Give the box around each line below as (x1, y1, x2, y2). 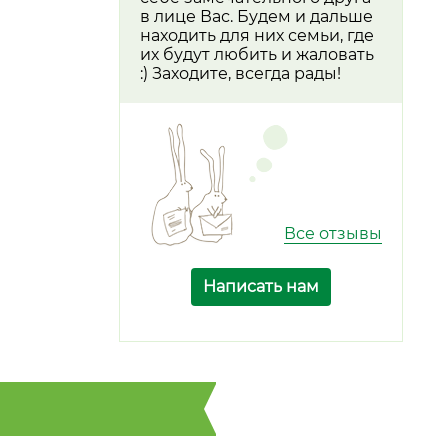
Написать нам (203, 277, 319, 297)
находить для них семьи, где (140, 26, 374, 46)
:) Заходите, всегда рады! (140, 64, 341, 84)
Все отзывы (284, 224, 382, 244)
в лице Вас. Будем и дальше (140, 7, 373, 27)
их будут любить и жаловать (140, 45, 374, 65)
